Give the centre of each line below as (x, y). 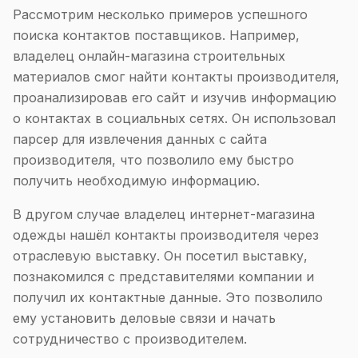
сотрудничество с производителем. (130, 339)
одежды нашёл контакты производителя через (166, 235)
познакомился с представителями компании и (163, 276)
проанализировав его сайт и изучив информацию (175, 97)
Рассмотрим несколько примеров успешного (160, 14)
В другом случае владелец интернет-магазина (164, 214)
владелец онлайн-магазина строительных (149, 56)
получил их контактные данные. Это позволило (168, 297)
